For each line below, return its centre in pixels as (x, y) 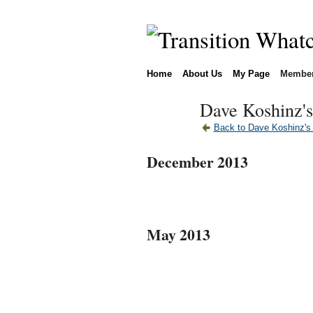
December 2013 (197, 161)
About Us (202, 73)
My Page (251, 73)
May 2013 (178, 234)
